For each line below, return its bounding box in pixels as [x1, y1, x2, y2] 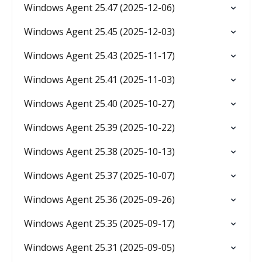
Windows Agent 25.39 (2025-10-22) [24, 121, 175, 134]
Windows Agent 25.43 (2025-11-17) [24, 49, 175, 62]
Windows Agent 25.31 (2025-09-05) [24, 241, 175, 254]
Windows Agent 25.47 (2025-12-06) [24, 1, 175, 14]
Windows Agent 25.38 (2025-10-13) [24, 145, 175, 158]
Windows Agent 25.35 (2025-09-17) [24, 217, 175, 230]
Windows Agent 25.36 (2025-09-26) [24, 193, 175, 206]
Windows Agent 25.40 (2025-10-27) [24, 97, 175, 110]
